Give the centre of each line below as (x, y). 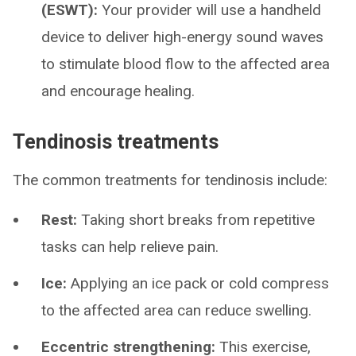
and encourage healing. (118, 91)
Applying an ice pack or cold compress (200, 283)
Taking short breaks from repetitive (196, 220)
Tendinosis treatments (116, 142)
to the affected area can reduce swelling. (176, 310)
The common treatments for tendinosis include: (170, 180)
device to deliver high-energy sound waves (182, 37)
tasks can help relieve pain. (130, 247)
